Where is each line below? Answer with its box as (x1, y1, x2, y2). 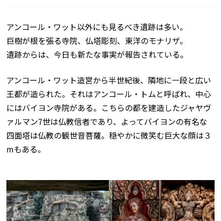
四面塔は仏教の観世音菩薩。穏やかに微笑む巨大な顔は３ (6, 129, 212, 141)
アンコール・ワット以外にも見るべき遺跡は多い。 (6, 20, 188, 33)
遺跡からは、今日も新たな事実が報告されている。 (6, 48, 188, 60)
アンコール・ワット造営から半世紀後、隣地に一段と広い (6, 74, 212, 86)
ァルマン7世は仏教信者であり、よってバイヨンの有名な (6, 115, 208, 127)
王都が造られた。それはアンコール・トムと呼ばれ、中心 (6, 87, 212, 100)
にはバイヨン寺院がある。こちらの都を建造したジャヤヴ (6, 101, 212, 113)
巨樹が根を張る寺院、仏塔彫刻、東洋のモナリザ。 (6, 34, 188, 46)
